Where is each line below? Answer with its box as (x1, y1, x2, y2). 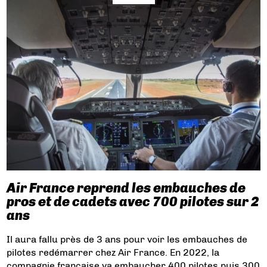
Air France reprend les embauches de (7, 180, 246, 197)
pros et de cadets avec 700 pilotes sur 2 (7, 194, 260, 210)
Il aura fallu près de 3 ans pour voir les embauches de (7, 234, 248, 246)
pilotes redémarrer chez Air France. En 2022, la (7, 247, 220, 259)
